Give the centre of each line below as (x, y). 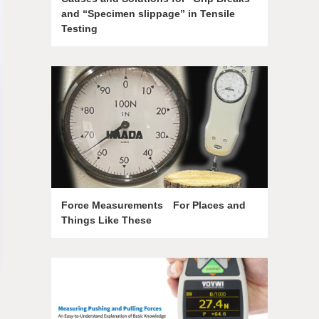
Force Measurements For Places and (153, 205)
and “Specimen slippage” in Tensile (148, 14)
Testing (79, 28)
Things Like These (106, 220)
